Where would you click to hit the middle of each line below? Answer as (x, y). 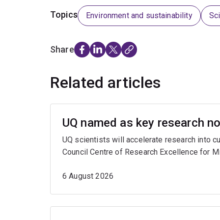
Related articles (106, 83)
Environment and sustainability (139, 16)
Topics (64, 15)
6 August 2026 (88, 176)
